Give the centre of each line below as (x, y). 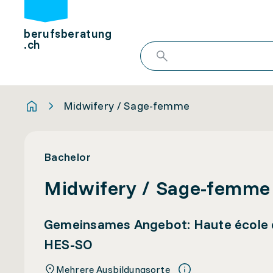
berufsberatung (68, 34)
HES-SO (69, 244)
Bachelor (67, 157)
